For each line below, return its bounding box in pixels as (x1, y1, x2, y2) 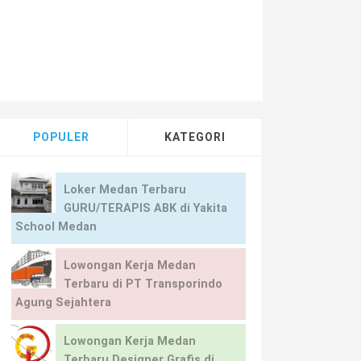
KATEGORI (164, 131, 226, 143)
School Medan (15, 220, 97, 234)
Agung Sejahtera (15, 296, 111, 309)
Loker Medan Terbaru (63, 183, 186, 197)
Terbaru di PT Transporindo (63, 277, 222, 291)
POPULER (32, 131, 89, 143)
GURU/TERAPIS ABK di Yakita (63, 201, 227, 215)
